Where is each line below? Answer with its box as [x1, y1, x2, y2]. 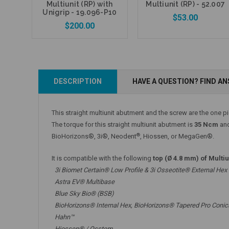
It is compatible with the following [52, 154, 153, 162]
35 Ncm [194, 121, 218, 129]
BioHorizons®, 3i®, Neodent [52, 132, 136, 141]
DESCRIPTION [54, 77, 102, 86]
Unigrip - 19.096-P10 [42, 8, 117, 16]
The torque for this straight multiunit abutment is [52, 121, 194, 129]
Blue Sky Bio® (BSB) [52, 189, 114, 197]
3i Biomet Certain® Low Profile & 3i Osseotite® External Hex [52, 166, 227, 174]
